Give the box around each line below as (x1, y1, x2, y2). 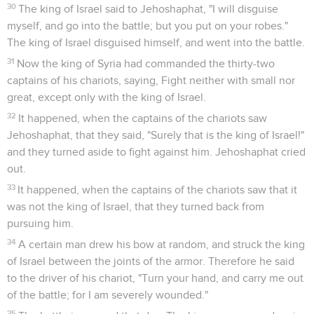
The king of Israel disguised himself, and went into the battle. (7, 36, 305, 48)
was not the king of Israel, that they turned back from (7, 200, 264, 212)
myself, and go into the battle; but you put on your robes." (7, 20, 288, 32)
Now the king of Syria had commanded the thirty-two (17, 57, 275, 69)
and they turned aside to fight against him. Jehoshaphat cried (7, 146, 306, 158)
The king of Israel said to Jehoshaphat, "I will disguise (18, 3, 279, 15)
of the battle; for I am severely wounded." (7, 289, 208, 301)
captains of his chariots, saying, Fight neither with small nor (7, 74, 295, 86)
